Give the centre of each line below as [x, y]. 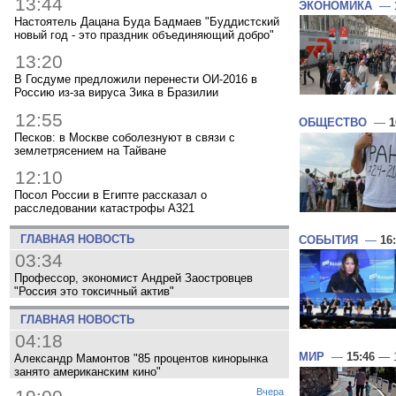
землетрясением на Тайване [90, 150]
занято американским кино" [88, 371]
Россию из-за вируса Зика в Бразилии [116, 93]
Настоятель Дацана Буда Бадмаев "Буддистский [147, 21]
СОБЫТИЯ [328, 240]
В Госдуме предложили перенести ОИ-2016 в [136, 80]
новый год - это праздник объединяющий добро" [144, 34]
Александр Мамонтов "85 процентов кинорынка [141, 358]
